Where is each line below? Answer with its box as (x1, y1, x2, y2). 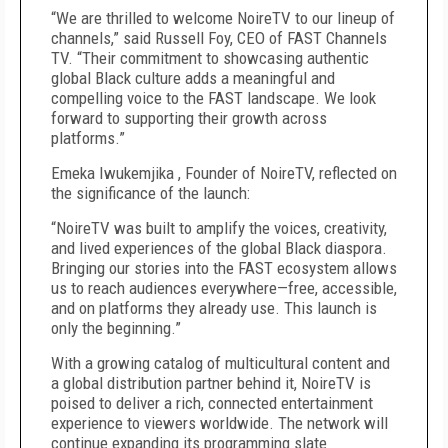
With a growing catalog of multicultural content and (51, 353, 390, 373)
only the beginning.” (51, 318, 181, 338)
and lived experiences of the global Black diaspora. (51, 238, 387, 258)
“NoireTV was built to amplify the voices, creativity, (51, 218, 387, 238)
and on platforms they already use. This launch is (51, 298, 377, 318)
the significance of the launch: (51, 183, 250, 203)
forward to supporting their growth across (51, 108, 327, 128)
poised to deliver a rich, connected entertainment (51, 393, 373, 413)
